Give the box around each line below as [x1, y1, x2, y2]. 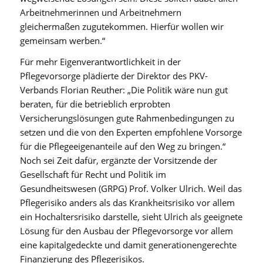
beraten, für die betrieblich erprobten [19, 98, 170, 110]
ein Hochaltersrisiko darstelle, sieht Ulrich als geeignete [19, 211, 242, 223]
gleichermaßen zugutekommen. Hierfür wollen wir [19, 20, 224, 32]
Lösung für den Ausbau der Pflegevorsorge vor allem [19, 225, 233, 237]
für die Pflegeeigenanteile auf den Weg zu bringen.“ [19, 140, 225, 153]
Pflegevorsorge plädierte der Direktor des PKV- [19, 70, 208, 82]
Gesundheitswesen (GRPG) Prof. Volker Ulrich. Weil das [19, 183, 242, 195]
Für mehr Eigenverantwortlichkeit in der [19, 56, 181, 68]
